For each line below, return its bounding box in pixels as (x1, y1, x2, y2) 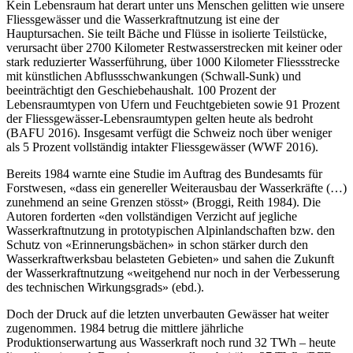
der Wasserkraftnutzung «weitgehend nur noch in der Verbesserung (6, 266, 340, 281)
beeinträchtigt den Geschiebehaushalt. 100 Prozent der (6, 84, 276, 98)
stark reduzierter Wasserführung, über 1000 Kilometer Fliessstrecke (6, 55, 340, 69)
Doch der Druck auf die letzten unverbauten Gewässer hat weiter (6, 307, 329, 321)
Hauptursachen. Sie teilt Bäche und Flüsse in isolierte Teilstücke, (6, 27, 327, 41)
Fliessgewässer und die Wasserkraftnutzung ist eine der (6, 13, 279, 27)
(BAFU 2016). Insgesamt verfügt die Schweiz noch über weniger (6, 126, 332, 140)
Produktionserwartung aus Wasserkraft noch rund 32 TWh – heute (6, 336, 336, 350)
